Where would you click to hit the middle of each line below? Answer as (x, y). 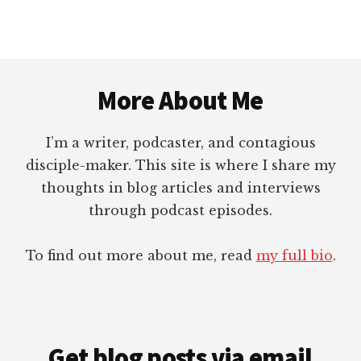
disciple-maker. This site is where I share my (180, 166)
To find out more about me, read (141, 256)
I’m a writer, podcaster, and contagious (180, 143)
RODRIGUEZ (264, 25)
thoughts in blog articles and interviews (180, 188)
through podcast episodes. (180, 211)
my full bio (294, 256)
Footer (54, 72)
